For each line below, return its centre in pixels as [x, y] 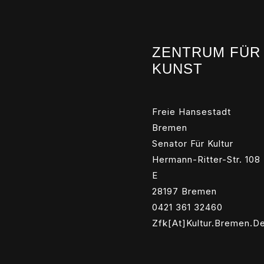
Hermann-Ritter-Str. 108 [206, 159]
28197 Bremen [184, 191]
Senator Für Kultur [193, 143]
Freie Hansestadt [192, 112]
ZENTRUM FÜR [206, 52]
